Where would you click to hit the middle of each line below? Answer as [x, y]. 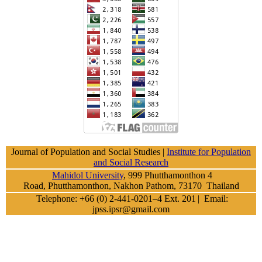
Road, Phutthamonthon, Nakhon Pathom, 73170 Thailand [131, 186]
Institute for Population [209, 152]
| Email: [213, 199]
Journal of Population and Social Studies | [89, 152]
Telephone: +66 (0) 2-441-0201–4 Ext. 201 [115, 199]
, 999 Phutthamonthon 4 [168, 175]
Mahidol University [88, 175]
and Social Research [131, 163]
